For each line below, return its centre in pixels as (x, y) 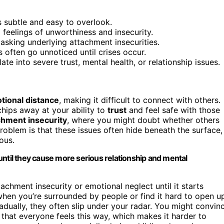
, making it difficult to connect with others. (140, 100)
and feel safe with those (173, 110)
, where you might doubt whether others (143, 120)
